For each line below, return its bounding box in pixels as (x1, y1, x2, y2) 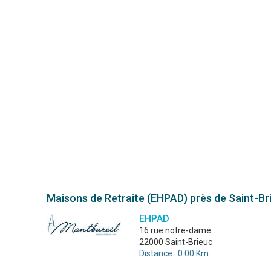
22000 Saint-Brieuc (139, 237, 212, 247)
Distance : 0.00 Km (139, 249, 209, 258)
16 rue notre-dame (143, 226, 211, 235)
